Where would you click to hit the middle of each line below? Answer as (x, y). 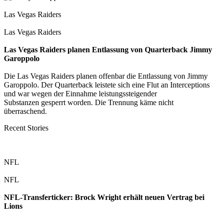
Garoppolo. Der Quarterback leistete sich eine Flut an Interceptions (107, 85)
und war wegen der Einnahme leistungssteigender (80, 93)
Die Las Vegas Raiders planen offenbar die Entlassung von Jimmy (106, 76)
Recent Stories (26, 128)
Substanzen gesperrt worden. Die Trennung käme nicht (89, 102)
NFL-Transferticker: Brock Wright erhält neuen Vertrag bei (104, 197)
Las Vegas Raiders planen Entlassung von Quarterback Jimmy (108, 49)
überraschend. (25, 111)
